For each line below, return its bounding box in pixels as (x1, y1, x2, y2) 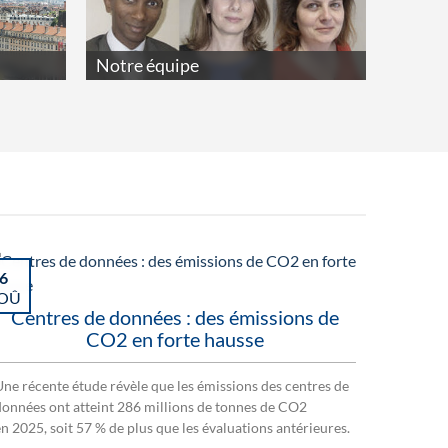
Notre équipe (95, 54, 199, 77)
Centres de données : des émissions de (11, 305, 339, 330)
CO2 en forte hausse (86, 327, 264, 352)
